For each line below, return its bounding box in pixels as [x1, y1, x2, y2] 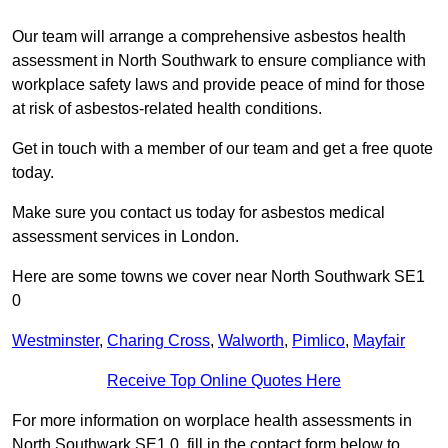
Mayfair [353, 332, 405, 350]
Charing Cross [107, 332, 210, 350]
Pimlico [292, 332, 345, 350]
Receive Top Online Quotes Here [107, 372, 341, 390]
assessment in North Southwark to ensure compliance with [12, 52, 426, 70]
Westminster [12, 332, 99, 350]
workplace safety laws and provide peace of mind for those [12, 76, 425, 94]
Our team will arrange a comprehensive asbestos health [12, 28, 406, 46]
